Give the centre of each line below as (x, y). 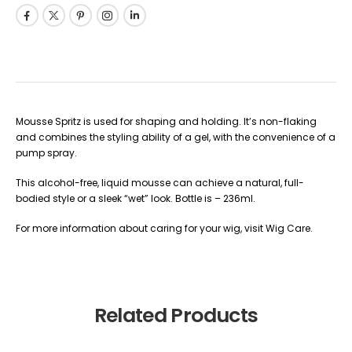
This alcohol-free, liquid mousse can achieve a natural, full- (160, 183)
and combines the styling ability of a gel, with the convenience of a (176, 137)
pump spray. (46, 153)
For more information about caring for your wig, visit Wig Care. (164, 229)
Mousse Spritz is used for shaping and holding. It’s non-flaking (166, 122)
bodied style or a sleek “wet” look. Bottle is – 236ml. (136, 199)
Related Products (176, 315)
